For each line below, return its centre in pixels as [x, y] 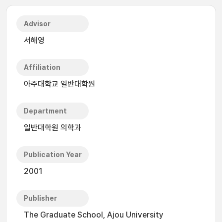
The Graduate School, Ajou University [94, 215]
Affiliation [42, 67]
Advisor [37, 24]
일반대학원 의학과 [53, 128]
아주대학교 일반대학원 [59, 84]
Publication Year [53, 155]
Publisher [40, 198]
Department [45, 111]
